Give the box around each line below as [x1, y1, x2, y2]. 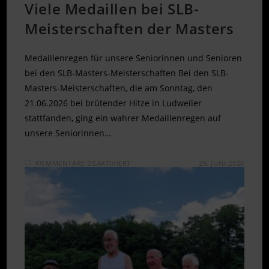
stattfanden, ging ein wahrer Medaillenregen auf [25, 112, 222, 124]
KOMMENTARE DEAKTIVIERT [35, 158, 131, 168]
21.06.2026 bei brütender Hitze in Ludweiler [25, 97, 202, 109]
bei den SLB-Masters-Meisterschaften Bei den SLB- [25, 67, 229, 79]
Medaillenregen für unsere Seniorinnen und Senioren [25, 52, 243, 64]
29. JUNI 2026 [198, 158, 244, 168]
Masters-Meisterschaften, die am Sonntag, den [25, 82, 213, 94]
